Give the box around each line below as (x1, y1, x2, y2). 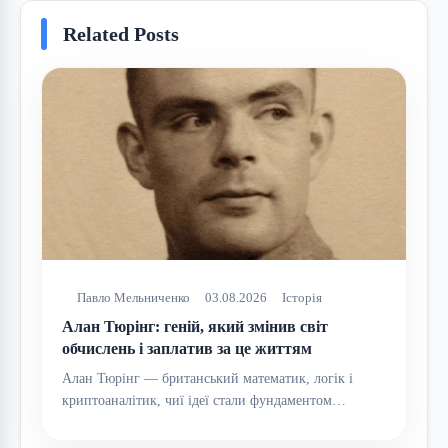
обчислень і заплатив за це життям (62, 340, 312, 358)
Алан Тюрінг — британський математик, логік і (62, 371, 353, 387)
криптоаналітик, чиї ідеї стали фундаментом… (62, 393, 346, 409)
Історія (282, 290, 322, 306)
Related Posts (63, 23, 179, 46)
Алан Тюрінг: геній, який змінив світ (62, 318, 328, 336)
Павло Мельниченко (77, 290, 190, 306)
